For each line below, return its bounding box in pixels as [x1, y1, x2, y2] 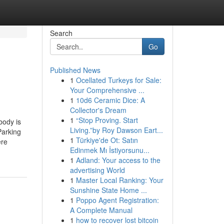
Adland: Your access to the [75, 155, 160, 165]
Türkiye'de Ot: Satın [75, 135, 138, 145]
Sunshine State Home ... [69, 185, 147, 195]
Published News [49, 65, 100, 75]
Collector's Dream [69, 105, 126, 115]
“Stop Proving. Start [75, 115, 138, 125]
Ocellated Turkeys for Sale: [75, 75, 161, 85]
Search [49, 28, 72, 38]
